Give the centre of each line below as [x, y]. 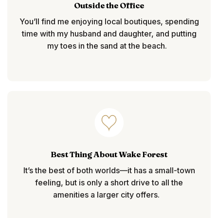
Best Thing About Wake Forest [109, 154]
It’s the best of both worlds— [75, 171]
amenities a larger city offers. [106, 195]
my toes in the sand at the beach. [109, 46]
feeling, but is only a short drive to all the [109, 183]
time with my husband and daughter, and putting [109, 34]
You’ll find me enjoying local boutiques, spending [109, 22]
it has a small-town [161, 171]
